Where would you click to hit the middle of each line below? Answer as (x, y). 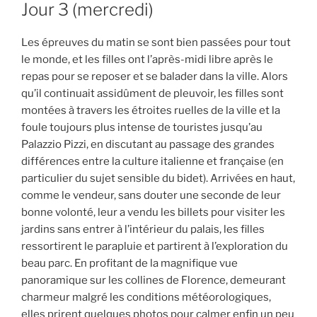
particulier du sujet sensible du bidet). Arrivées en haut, (158, 179)
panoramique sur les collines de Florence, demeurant (154, 281)
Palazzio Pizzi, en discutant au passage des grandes (148, 145)
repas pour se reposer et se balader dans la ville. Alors (155, 77)
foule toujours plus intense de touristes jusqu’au (142, 128)
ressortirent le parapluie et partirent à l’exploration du (155, 247)
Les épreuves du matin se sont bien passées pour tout (156, 43)
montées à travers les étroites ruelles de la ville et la (151, 111)
